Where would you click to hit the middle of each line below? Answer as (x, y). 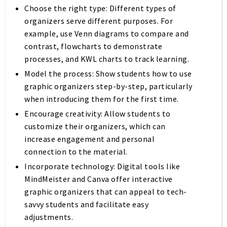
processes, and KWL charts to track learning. (107, 59)
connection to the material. (76, 152)
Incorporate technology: (70, 166)
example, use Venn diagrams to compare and (107, 33)
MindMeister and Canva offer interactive (99, 179)
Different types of (142, 8)
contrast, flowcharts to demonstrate (93, 46)
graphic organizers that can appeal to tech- (106, 192)
